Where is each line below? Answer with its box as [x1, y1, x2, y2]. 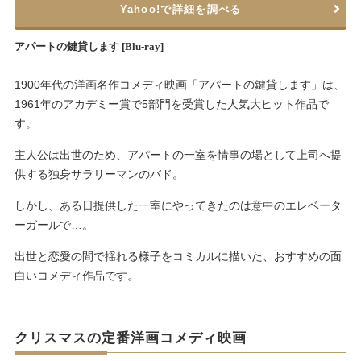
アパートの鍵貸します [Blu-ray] [14, 39, 164, 52]
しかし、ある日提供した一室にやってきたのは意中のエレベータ [14, 198, 342, 212]
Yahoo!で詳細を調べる [119, 2, 242, 15]
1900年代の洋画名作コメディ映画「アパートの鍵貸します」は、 [14, 77, 345, 91]
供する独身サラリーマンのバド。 [14, 167, 184, 180]
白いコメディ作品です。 [14, 268, 139, 282]
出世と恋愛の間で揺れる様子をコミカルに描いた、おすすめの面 [14, 249, 342, 263]
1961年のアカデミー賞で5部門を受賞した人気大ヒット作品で [14, 97, 329, 110]
